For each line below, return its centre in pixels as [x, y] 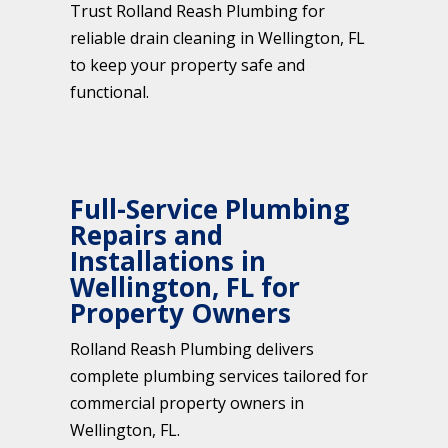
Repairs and [146, 235]
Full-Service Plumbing [209, 209]
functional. [109, 92]
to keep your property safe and [187, 65]
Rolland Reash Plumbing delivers [192, 349]
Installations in [168, 261]
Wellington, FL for [185, 287]
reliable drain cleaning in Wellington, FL [217, 38]
